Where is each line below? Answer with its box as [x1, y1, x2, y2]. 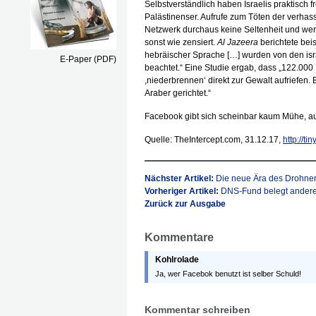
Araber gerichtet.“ [145, 88, 211, 98]
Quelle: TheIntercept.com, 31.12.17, [145, 135, 283, 145]
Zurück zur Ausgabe [145, 199, 226, 209]
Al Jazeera [217, 37, 258, 47]
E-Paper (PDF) [60, 54, 116, 64]
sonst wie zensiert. [145, 37, 217, 47]
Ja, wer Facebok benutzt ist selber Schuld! [155, 269, 301, 278]
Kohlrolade [155, 255, 199, 265]
